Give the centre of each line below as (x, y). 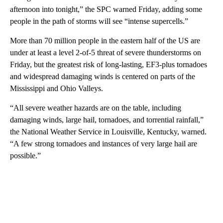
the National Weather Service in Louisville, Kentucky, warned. (108, 132)
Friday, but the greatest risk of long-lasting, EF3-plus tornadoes (109, 65)
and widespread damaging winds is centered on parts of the (103, 77)
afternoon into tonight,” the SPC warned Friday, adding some (106, 9)
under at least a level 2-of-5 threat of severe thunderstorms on (106, 53)
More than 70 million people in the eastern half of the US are (105, 41)
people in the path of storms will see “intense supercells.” (99, 21)
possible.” (25, 156)
